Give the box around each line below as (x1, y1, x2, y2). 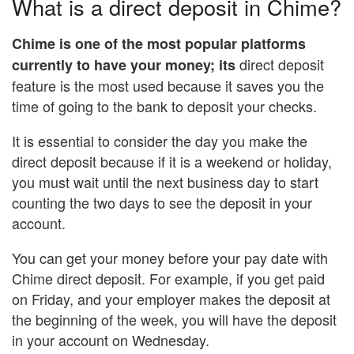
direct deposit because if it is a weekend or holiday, (12, 150, 332, 171)
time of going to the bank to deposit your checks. (12, 95, 317, 116)
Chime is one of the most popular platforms (12, 32, 306, 54)
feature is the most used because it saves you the (12, 74, 324, 96)
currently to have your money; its (12, 54, 235, 75)
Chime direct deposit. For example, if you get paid (12, 267, 325, 288)
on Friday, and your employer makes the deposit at (12, 288, 330, 309)
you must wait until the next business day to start (12, 171, 318, 192)
